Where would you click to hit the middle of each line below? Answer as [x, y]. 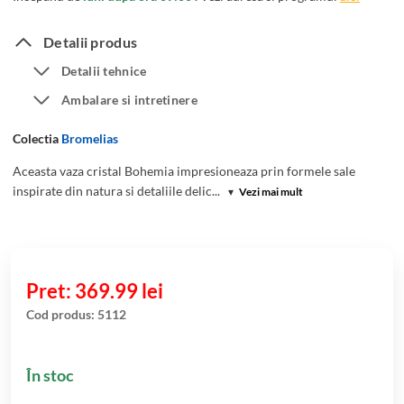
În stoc [50, 375]
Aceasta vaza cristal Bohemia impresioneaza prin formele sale [184, 170]
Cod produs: [62, 314]
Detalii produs [91, 41]
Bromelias [90, 138]
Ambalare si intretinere [129, 99]
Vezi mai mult [270, 191]
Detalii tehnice [104, 70]
